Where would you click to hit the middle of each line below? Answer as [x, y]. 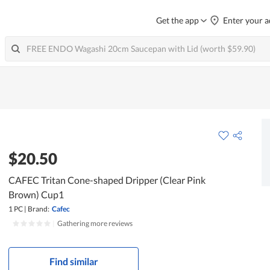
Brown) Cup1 [36, 194]
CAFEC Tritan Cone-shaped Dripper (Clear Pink [107, 180]
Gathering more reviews [95, 223]
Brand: [39, 209]
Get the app [177, 20]
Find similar [74, 261]
